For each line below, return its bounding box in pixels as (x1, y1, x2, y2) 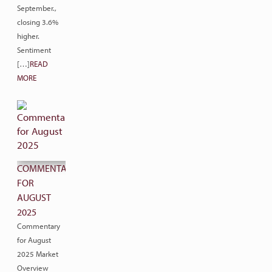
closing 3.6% (17, 17, 58, 27)
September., (17, 3, 56, 13)
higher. (17, 31, 39, 41)
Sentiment (17, 45, 51, 55)
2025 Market (17, 249, 58, 259)
